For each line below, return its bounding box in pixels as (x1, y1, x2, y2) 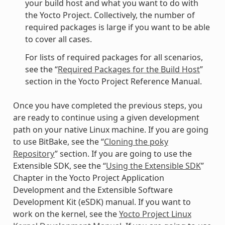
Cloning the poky (103, 136, 168, 147)
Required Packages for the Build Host (57, 63, 200, 75)
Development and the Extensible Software (13, 184, 173, 195)
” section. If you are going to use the (54, 148, 192, 159)
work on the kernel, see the (13, 208, 119, 219)
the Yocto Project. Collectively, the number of (25, 9, 195, 21)
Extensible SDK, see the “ (13, 160, 106, 171)
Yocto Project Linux (119, 208, 191, 219)
